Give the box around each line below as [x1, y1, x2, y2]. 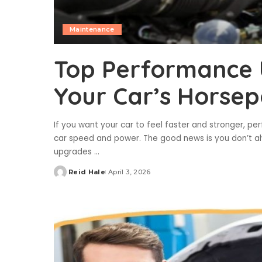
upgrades [54, 146, 94, 158]
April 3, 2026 [108, 168, 151, 177]
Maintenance [70, 25, 115, 34]
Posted [53, 172, 81, 181]
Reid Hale [68, 168, 106, 177]
